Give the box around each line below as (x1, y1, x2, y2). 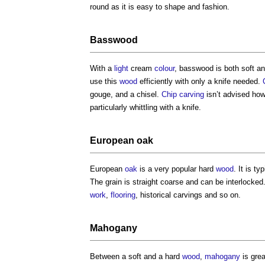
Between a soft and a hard (90, 252, 182, 261)
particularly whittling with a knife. (90, 103, 201, 112)
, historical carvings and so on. (135, 190, 241, 200)
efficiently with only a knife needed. (137, 77, 263, 86)
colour (154, 64, 174, 73)
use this (90, 77, 119, 86)
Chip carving (161, 90, 204, 99)
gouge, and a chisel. (90, 90, 161, 99)
